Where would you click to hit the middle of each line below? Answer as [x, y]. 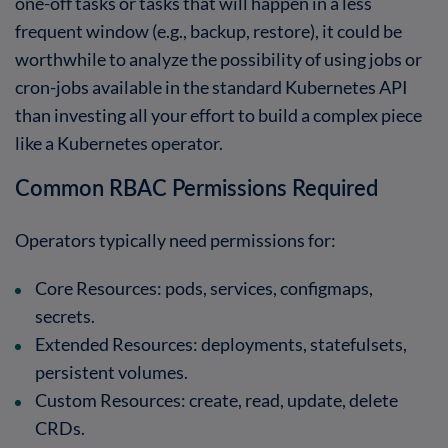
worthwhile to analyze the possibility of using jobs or [218, 58]
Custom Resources [108, 399]
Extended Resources [114, 343]
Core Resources [96, 287]
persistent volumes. [111, 371]
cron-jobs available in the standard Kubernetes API [211, 86]
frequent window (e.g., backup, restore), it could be [208, 30]
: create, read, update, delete [289, 399]
